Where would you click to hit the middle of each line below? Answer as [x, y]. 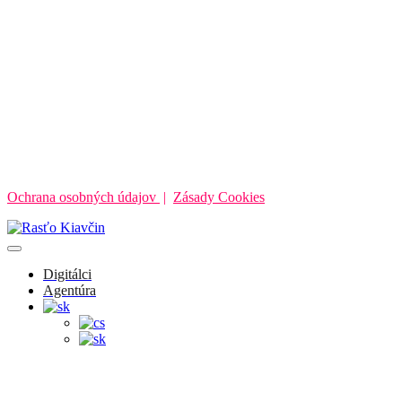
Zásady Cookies [219, 197]
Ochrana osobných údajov [83, 197]
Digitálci [67, 274]
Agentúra [70, 290]
